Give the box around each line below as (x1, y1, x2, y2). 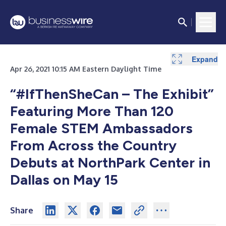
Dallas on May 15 (10, 171, 118, 188)
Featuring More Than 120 (10, 102, 174, 120)
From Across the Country (10, 137, 177, 154)
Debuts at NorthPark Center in (10, 154, 210, 171)
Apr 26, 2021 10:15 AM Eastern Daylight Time (10, 65, 161, 73)
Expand (192, 53, 218, 64)
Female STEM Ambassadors (10, 120, 193, 137)
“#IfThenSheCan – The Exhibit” (10, 85, 214, 102)
